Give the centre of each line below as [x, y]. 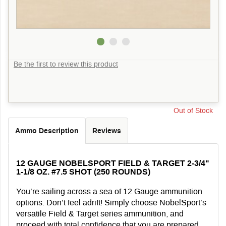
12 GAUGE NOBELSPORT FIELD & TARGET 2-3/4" [113, 163]
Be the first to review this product [66, 64]
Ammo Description [47, 130]
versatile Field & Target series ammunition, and [100, 213]
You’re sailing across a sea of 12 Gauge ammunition [109, 191]
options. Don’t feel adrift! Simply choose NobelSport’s [111, 202]
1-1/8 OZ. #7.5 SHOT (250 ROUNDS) [83, 172]
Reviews [107, 130]
